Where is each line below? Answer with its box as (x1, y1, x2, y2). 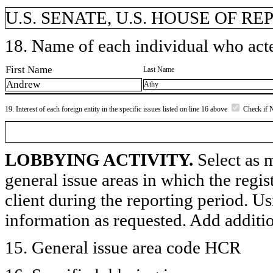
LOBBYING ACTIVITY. (5, 149, 193, 169)
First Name (5, 63, 52, 76)
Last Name (143, 65, 174, 74)
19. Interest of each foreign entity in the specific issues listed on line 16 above (5, 104, 229, 113)
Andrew (6, 79, 40, 91)
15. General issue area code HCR (5, 237, 241, 257)
